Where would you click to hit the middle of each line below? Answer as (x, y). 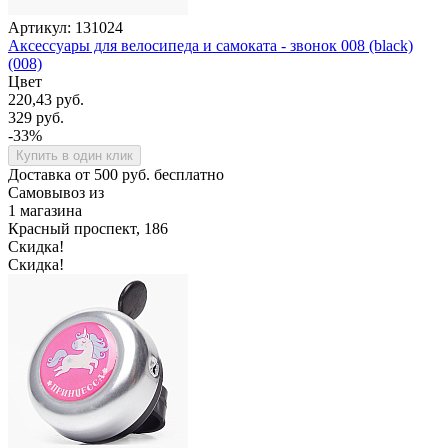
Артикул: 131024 (65, 27)
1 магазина (45, 210)
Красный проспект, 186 (88, 228)
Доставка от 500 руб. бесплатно (116, 174)
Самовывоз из (56, 192)
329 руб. (36, 117)
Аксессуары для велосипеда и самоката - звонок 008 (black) (210, 45)
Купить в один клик (74, 155)
